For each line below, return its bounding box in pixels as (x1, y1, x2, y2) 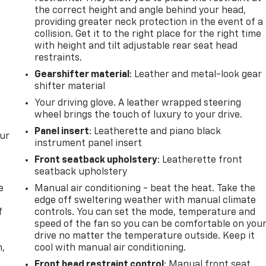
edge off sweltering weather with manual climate (34, 195, 256, 205)
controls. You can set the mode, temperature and (34, 207, 256, 217)
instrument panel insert (34, 138, 142, 148)
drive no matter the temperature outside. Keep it (34, 231, 255, 241)
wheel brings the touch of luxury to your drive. (34, 110, 243, 120)
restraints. (34, 53, 83, 63)
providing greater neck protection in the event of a (34, 17, 264, 27)
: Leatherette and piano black (89, 126, 221, 137)
